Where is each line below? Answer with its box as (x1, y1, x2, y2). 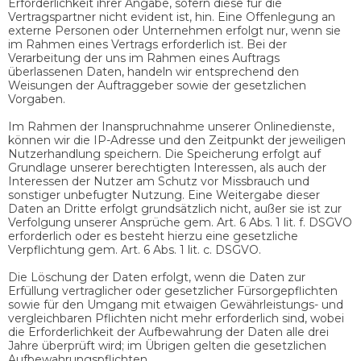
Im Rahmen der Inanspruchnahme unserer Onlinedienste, (8, 118, 334, 134)
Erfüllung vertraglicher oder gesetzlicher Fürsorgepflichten (8, 283, 338, 298)
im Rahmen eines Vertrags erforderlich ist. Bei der (8, 36, 287, 52)
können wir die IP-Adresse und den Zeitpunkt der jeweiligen (8, 132, 346, 147)
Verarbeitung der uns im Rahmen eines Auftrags (8, 50, 280, 65)
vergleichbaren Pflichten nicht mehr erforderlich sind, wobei (8, 310, 344, 326)
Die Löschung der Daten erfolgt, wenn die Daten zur (8, 269, 305, 284)
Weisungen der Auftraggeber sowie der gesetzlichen (8, 77, 306, 93)
